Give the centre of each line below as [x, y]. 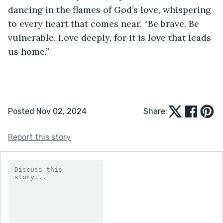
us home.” [29, 51]
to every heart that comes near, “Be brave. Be [105, 23]
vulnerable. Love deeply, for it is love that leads [111, 37]
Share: [155, 111]
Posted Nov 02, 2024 [47, 111]
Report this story [39, 137]
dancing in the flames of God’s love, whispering [111, 9]
